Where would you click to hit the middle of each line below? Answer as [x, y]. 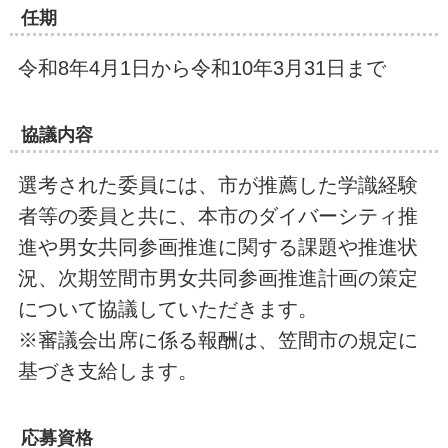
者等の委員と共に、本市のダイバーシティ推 [217, 215]
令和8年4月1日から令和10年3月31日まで [201, 67]
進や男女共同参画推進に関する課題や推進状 [217, 246]
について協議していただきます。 [167, 308]
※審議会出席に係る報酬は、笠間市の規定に [217, 339]
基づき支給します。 [107, 370]
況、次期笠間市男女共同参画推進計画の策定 [217, 277]
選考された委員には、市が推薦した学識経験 [217, 184]
